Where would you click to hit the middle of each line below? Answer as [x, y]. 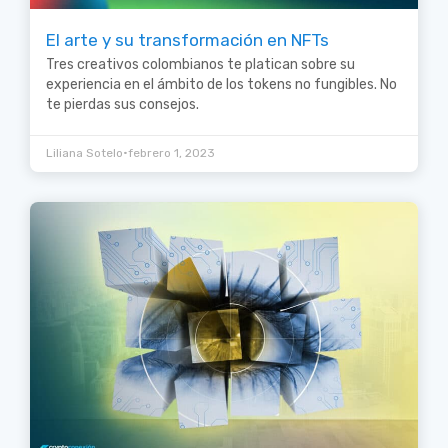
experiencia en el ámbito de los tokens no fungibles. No [221, 85]
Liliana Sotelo [84, 153]
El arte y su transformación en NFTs [187, 40]
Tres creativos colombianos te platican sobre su [200, 65]
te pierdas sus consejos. [122, 105]
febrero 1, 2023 [171, 153]
